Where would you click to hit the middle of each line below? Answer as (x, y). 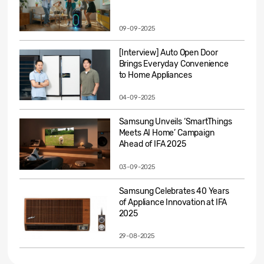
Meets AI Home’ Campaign (166, 133)
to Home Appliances (155, 75)
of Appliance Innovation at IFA (173, 202)
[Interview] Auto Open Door (168, 52)
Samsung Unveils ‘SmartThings (175, 122)
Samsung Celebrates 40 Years (174, 191)
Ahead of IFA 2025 (152, 144)
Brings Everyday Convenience (174, 64)
